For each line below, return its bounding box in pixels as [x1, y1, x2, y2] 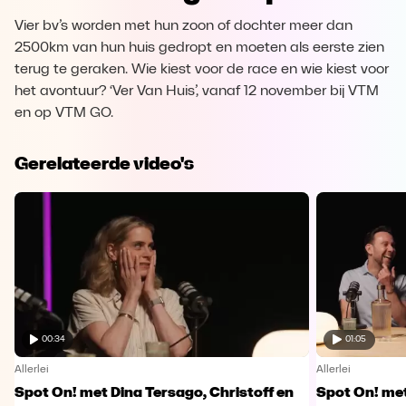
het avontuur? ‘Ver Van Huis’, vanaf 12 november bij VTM [14, 84, 379, 99]
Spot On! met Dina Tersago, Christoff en [14, 385, 294, 401]
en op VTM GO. [14, 106, 113, 121]
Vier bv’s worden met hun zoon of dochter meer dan [14, 19, 353, 34]
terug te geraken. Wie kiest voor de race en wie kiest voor [14, 63, 389, 77]
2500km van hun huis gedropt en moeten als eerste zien [14, 41, 384, 55]
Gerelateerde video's [14, 152, 194, 174]
